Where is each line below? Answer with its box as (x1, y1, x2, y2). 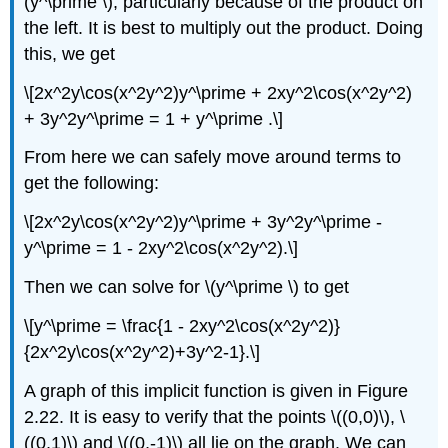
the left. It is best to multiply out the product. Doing (24, 17, 424, 38)
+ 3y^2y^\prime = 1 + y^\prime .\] (24, 108, 284, 129)
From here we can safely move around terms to (24, 147, 402, 168)
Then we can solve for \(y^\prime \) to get (24, 277, 350, 298)
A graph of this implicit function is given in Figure (24, 380, 409, 401)
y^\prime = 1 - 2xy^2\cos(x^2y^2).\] (24, 238, 299, 259)
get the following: (24, 173, 160, 194)
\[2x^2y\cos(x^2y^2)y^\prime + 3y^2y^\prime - (24, 212, 383, 233)
